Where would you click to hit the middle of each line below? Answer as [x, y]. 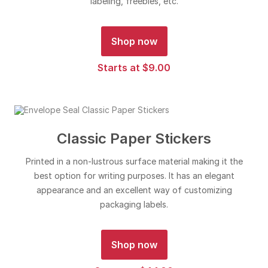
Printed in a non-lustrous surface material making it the [134, 161]
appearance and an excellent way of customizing [134, 190]
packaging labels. [134, 204]
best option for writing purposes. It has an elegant [134, 176]
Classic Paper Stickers [134, 138]
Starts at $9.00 [134, 68]
